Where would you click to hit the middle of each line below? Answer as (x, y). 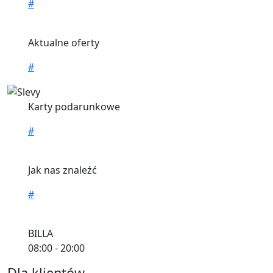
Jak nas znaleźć (62, 170)
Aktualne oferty (63, 42)
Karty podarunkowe (74, 107)
